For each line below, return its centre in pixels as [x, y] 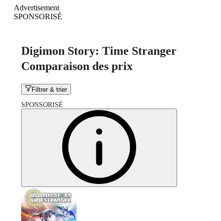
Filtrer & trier [50, 90]
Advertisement [37, 7]
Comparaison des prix [77, 66]
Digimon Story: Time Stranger [99, 51]
